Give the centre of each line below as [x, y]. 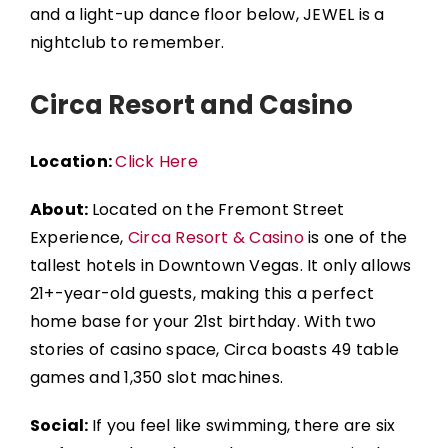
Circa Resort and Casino [191, 105]
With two [340, 321]
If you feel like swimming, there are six [243, 425]
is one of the [355, 237]
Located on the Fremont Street [218, 209]
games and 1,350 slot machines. [156, 377]
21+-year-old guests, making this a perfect [202, 293]
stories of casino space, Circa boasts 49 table [214, 349]
